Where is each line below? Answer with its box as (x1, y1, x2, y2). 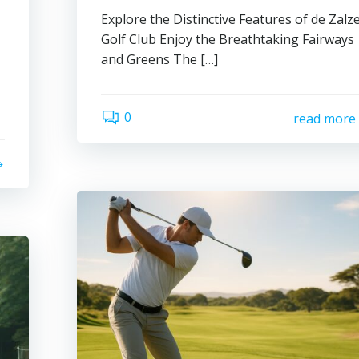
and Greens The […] (101, 50, 219, 68)
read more (292, 109, 356, 127)
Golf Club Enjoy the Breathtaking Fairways (101, 30, 355, 48)
